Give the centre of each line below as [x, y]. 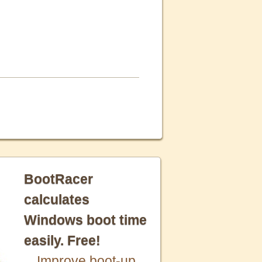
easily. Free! [62, 240]
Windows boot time [85, 220]
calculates [57, 199]
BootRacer [58, 179]
